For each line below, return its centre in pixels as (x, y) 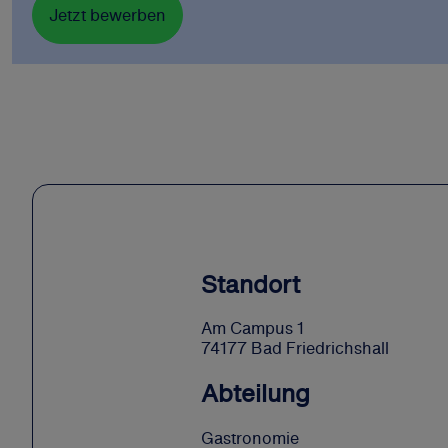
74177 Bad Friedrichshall (295, 348)
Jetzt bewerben (107, 14)
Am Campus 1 (252, 328)
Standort (250, 283)
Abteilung (255, 393)
